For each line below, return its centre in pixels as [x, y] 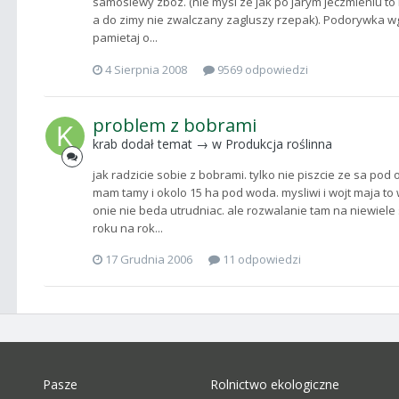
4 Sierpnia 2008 [146, 69]
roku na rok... [128, 228]
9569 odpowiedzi [261, 69]
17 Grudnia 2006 [149, 260]
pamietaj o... [125, 38]
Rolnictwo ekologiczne [274, 384]
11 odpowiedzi [261, 260]
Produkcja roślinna [279, 143]
